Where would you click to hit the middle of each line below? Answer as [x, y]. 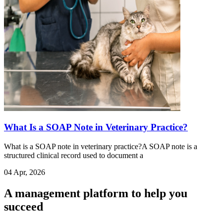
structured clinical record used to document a [74, 155]
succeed [24, 206]
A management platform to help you [96, 193]
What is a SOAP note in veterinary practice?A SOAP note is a [101, 146]
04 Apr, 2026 [25, 172]
